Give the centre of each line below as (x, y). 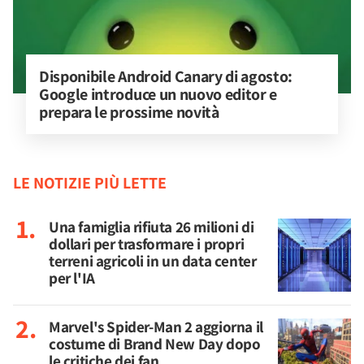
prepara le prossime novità (129, 112)
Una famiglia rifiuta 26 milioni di (152, 227)
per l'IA (72, 278)
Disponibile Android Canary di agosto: (167, 76)
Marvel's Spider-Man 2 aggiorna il (156, 327)
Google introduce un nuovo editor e (160, 94)
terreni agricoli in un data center (153, 261)
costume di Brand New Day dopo (155, 344)
